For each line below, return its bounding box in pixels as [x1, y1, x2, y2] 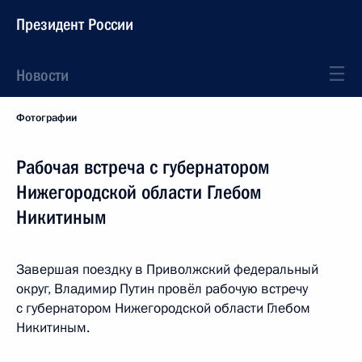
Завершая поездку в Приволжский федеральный [16, 260, 318, 279]
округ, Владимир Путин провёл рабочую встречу [16, 280, 308, 298]
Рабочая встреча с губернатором [16, 156, 270, 179]
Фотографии [16, 111, 77, 125]
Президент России [16, 15, 133, 34]
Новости [16, 65, 69, 85]
